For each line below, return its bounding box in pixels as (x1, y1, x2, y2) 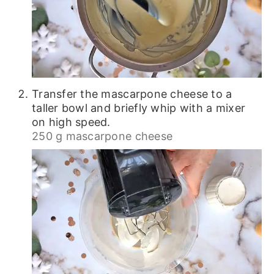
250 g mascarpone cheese (31, 129, 173, 143)
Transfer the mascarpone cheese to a (31, 87, 232, 100)
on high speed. (31, 115, 111, 128)
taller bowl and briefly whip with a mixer (31, 101, 246, 114)
